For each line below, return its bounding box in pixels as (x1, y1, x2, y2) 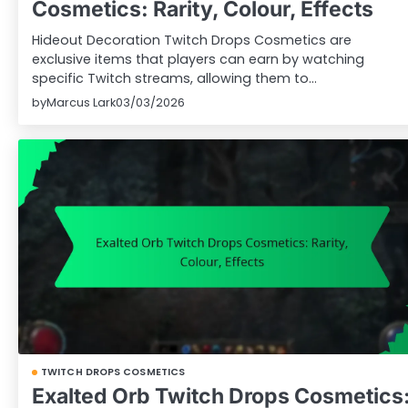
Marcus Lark (46, 95, 116, 111)
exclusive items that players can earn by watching (32, 50, 364, 69)
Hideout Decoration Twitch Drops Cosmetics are (32, 31, 352, 50)
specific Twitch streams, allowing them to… (32, 69, 317, 88)
